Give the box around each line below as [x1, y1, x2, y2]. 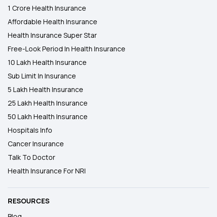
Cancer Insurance [8, 139, 64, 148]
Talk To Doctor [8, 153, 55, 162]
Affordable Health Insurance [8, 17, 97, 26]
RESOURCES [8, 196, 49, 205]
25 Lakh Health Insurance [8, 98, 88, 108]
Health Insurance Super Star [8, 31, 97, 40]
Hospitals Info [8, 125, 52, 135]
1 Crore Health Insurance [8, 3, 86, 13]
